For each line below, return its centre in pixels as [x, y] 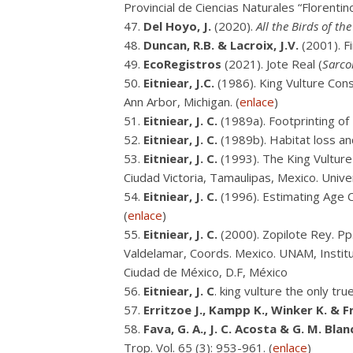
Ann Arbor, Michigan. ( [182, 102]
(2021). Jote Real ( [272, 64]
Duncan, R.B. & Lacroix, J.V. [221, 45]
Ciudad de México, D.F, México [206, 272]
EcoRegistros [182, 64]
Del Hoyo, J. [177, 26]
